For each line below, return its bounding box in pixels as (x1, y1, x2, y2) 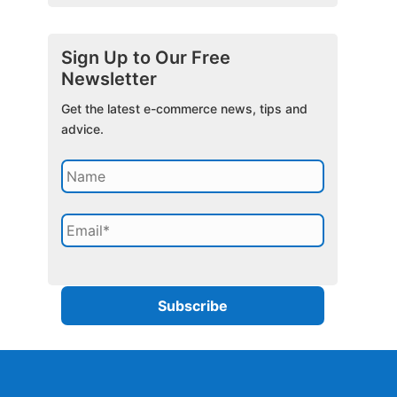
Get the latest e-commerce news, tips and (61, 101, 308, 116)
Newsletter (61, 68, 158, 90)
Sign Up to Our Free (61, 47, 231, 68)
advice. (61, 121, 105, 136)
